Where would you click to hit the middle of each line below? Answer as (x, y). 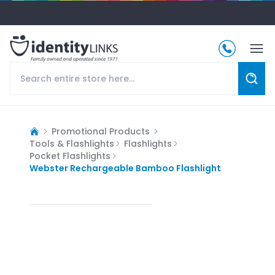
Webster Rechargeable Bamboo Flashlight (125, 168)
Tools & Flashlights (72, 143)
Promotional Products (101, 131)
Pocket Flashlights (70, 156)
